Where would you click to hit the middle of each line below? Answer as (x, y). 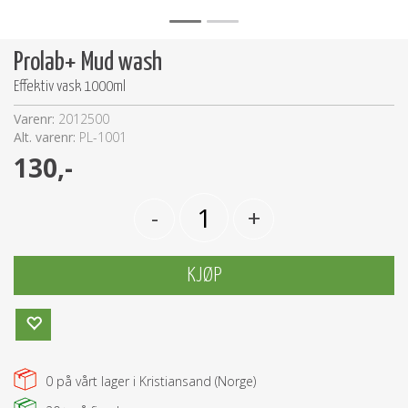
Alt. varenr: (46, 137)
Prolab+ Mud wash (88, 63)
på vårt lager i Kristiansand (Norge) (154, 381)
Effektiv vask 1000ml (70, 87)
